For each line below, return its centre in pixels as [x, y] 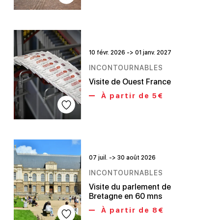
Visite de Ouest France [130, 82]
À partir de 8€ [132, 210]
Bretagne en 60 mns [126, 196]
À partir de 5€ [131, 96]
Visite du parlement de [130, 187]
